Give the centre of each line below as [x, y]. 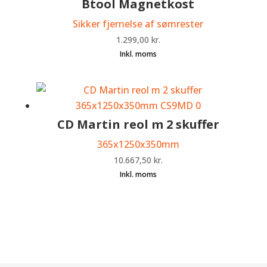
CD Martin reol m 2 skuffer [138, 124]
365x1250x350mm [138, 144]
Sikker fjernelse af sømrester [138, 24]
